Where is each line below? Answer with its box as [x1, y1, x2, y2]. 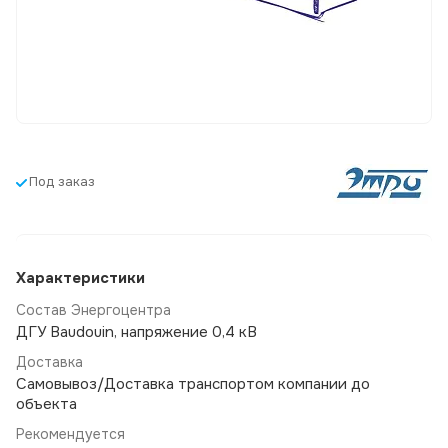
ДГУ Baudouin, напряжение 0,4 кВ [16, 322, 257, 343]
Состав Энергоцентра [16, 301, 171, 320]
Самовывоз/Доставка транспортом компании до [16, 374, 370, 395]
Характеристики [16, 268, 145, 289]
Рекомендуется [16, 425, 125, 444]
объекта [16, 394, 77, 415]
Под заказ [29, 173, 95, 191]
